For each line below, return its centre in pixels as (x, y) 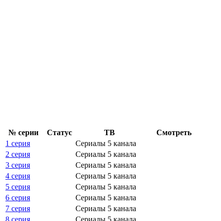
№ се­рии (23, 132)
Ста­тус (59, 132)
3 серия (18, 165)
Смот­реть (174, 132)
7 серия (18, 208)
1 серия (18, 143)
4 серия (18, 176)
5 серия (18, 186)
